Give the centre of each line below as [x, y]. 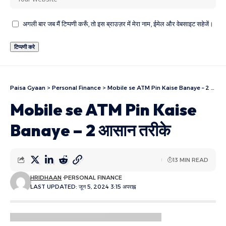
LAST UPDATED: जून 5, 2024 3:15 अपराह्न [83, 186]
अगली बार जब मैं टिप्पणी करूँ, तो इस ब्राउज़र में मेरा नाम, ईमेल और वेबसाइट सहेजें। [118, 24]
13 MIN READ [190, 160]
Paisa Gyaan [28, 88]
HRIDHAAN [46, 177]
